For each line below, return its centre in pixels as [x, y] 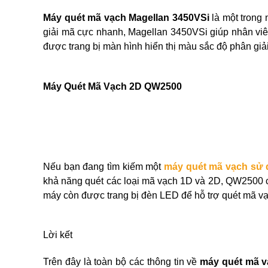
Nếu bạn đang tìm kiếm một [104, 167]
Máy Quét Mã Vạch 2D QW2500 [112, 86]
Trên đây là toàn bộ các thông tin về [122, 262]
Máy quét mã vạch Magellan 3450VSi [126, 18]
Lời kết [58, 235]
